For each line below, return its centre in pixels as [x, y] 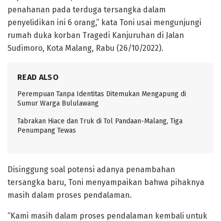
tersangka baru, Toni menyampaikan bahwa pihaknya [106, 182]
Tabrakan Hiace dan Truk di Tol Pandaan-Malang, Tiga [100, 121]
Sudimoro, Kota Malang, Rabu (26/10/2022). [85, 48]
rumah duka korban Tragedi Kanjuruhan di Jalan [96, 35]
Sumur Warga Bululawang [58, 103]
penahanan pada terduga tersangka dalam [87, 9]
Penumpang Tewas [47, 130]
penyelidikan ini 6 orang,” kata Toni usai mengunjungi [104, 22]
